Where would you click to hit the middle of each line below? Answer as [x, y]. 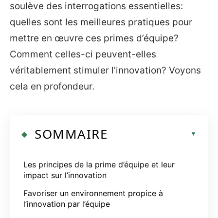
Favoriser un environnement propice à [93, 193]
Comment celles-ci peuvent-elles [83, 54]
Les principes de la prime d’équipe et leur [99, 164]
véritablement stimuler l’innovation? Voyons [105, 70]
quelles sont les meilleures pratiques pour [101, 22]
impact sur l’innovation [65, 175]
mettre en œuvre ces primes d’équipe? [94, 38]
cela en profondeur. [52, 86]
